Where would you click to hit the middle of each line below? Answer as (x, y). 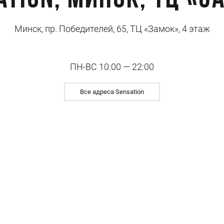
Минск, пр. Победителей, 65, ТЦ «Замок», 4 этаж (112, 29)
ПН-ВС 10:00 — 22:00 (112, 67)
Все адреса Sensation (112, 92)
